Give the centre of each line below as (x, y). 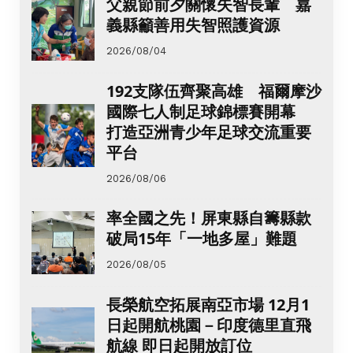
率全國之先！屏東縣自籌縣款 (209, 218)
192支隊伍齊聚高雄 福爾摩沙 (214, 91)
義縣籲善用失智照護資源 (193, 25)
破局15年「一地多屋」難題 (202, 239)
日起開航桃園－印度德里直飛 (209, 325)
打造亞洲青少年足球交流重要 (209, 132)
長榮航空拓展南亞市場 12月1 (208, 304)
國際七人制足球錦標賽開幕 (209, 111)
